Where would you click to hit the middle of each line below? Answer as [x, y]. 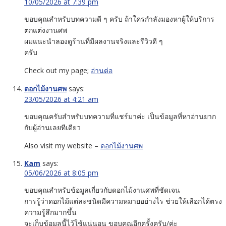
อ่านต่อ [102, 70]
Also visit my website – [62, 145]
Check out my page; [58, 70]
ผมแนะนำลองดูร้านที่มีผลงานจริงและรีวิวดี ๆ [94, 41]
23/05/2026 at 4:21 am [61, 99]
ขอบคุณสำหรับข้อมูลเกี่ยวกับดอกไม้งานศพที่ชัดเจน [102, 190]
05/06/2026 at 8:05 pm [61, 173]
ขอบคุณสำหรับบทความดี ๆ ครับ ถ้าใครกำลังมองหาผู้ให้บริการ [119, 19]
